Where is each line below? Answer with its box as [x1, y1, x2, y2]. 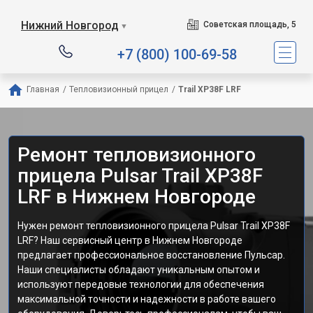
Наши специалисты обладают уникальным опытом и [17, 264, 260, 275]
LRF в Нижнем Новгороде [17, 185, 256, 208]
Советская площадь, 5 [203, 20, 296, 29]
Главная [27, 85, 59, 94]
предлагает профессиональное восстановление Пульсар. [17, 249, 285, 261]
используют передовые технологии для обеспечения [17, 279, 264, 290]
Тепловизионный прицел [69, 85, 168, 94]
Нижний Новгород [21, 19, 119, 32]
